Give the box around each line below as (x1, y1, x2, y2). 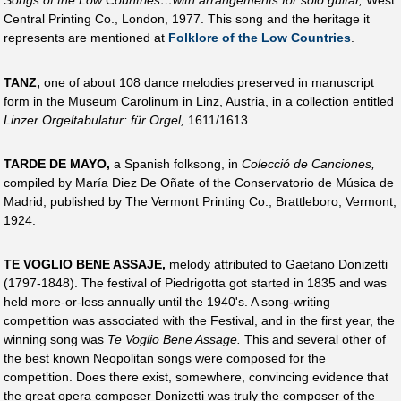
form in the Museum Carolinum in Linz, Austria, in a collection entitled (4, 93, 394, 108)
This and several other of (241, 332, 386, 347)
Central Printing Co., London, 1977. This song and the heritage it (4, 12, 370, 27)
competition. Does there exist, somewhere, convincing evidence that (4, 370, 388, 385)
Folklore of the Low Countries (168, 30, 351, 46)
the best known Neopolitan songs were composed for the (4, 351, 326, 366)
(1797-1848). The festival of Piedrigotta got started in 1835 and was (4, 276, 387, 291)
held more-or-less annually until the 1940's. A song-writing (4, 294, 330, 310)
